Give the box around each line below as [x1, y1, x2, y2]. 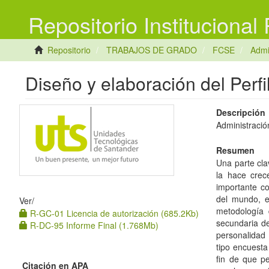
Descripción [216, 106, 266, 118]
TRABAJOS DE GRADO [106, 44, 197, 56]
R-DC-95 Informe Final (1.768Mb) [28, 219, 159, 231]
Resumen [216, 144, 255, 156]
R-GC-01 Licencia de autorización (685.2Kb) [28, 207, 199, 219]
